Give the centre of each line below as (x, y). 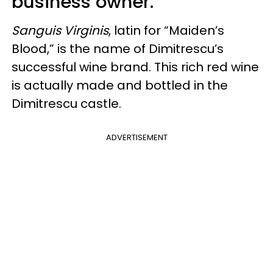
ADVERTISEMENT (136, 137)
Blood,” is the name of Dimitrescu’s (118, 48)
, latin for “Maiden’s (166, 30)
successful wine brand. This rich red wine (135, 67)
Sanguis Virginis (60, 30)
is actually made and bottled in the (120, 85)
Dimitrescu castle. (66, 103)
